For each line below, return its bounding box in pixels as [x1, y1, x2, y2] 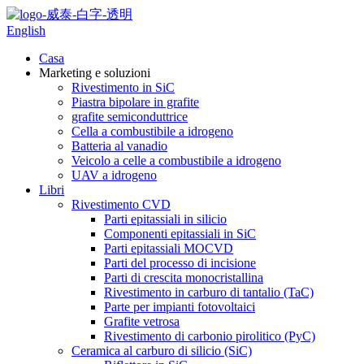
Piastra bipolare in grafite [71, 95, 199, 109]
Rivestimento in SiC [71, 80, 175, 94]
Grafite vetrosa [104, 314, 180, 328]
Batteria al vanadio [71, 139, 167, 153]
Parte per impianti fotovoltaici [104, 300, 255, 314]
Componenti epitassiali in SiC [104, 227, 256, 240]
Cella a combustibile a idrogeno [71, 124, 233, 138]
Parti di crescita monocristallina [104, 271, 263, 284]
